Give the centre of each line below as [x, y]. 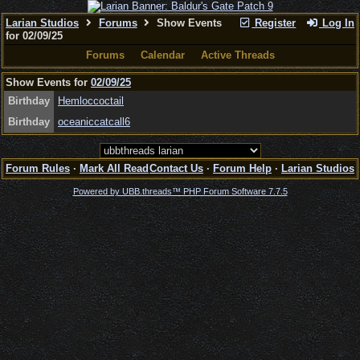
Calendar [162, 55]
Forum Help [242, 168]
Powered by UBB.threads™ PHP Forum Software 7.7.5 [180, 191]
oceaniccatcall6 [94, 122]
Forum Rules [38, 168]
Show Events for [48, 82]
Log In [337, 23]
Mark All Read [114, 168]
